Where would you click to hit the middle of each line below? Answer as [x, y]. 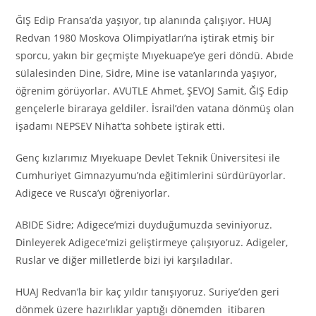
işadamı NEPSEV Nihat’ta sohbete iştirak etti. [121, 126]
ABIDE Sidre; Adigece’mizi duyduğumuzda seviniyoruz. [144, 224]
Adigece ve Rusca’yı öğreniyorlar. [93, 193]
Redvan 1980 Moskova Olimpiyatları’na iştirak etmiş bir [145, 37]
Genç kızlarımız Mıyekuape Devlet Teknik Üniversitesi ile [148, 157]
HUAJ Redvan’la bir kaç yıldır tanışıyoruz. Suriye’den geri [148, 291]
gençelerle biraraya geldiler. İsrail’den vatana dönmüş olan [155, 108]
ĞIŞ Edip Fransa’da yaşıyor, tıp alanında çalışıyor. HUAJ [144, 20]
